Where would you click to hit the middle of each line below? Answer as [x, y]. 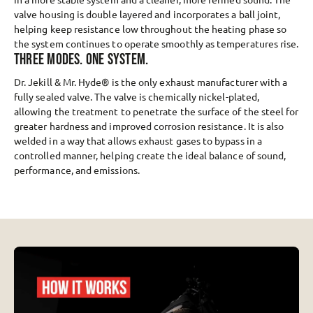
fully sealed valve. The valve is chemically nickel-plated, [137, 97]
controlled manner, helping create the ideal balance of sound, [150, 155]
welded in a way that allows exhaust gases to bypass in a [138, 141]
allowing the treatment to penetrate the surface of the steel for [156, 111]
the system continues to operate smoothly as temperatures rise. [156, 44]
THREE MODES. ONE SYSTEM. [81, 60]
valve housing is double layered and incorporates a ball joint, [147, 14]
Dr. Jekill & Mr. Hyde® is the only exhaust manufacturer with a [151, 82]
